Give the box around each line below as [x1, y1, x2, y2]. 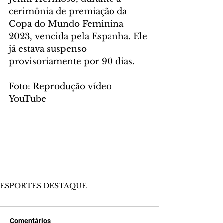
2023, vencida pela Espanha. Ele [9, 31, 150, 42]
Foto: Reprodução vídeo [9, 81, 114, 92]
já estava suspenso [9, 44, 89, 55]
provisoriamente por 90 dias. [9, 56, 135, 67]
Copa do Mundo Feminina [9, 19, 126, 30]
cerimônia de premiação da [9, 6, 129, 17]
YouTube [9, 94, 46, 105]
